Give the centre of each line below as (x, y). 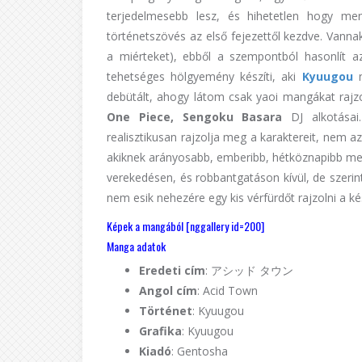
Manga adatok (136, 246)
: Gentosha (200, 351)
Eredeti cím (172, 270)
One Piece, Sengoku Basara (195, 116)
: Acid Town (227, 290)
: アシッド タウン (249, 270)
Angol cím (168, 290)
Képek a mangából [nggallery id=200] (185, 225)
